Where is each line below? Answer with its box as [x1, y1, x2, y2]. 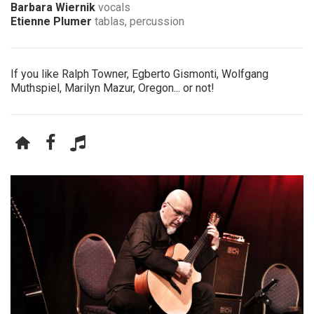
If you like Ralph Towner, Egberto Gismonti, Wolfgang [11, 67, 268, 81]
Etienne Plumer [11, 15, 92, 28]
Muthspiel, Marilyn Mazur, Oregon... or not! [11, 81, 214, 95]
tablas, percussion [92, 15, 184, 28]
